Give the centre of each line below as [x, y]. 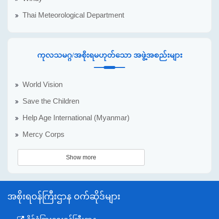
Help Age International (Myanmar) [76, 118]
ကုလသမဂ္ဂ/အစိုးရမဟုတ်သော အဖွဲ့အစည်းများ [109, 55]
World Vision [43, 84]
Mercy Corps [44, 134]
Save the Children [51, 101]
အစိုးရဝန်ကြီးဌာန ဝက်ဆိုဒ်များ [64, 196]
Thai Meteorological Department [73, 15]
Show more [81, 157]
